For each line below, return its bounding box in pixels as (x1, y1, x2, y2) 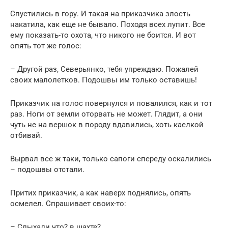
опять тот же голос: (10, 41, 81, 51)
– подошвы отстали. (10, 165, 84, 175)
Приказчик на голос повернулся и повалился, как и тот (10, 99, 212, 108)
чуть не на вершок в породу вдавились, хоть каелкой (10, 120, 204, 130)
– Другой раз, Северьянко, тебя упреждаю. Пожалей (10, 65, 198, 74)
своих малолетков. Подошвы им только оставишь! (10, 75, 197, 85)
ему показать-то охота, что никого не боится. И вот (10, 31, 196, 40)
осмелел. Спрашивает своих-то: (10, 199, 126, 209)
